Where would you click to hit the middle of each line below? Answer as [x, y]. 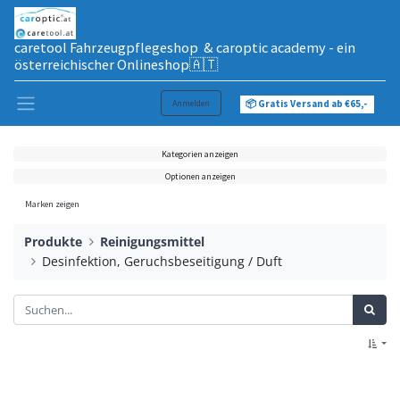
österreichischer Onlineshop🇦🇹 [116, 64]
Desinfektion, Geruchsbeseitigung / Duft [162, 262]
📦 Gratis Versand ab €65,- [307, 103]
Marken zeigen [52, 204]
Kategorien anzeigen [200, 154]
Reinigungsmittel [153, 242]
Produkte [53, 242]
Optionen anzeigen [200, 176]
